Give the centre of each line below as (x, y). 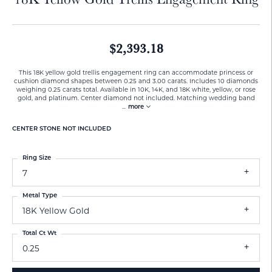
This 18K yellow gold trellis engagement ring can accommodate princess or (136, 72)
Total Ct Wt (39, 233)
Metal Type (40, 196)
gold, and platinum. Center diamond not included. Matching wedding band (136, 98)
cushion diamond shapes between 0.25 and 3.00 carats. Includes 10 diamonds (136, 81)
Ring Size (37, 158)
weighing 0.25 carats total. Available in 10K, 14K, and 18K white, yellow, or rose (136, 89)
